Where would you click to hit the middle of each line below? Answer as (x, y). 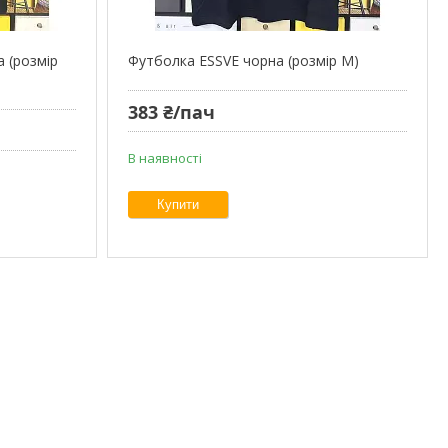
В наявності (164, 158)
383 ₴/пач (171, 112)
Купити (177, 205)
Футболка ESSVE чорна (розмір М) (243, 60)
